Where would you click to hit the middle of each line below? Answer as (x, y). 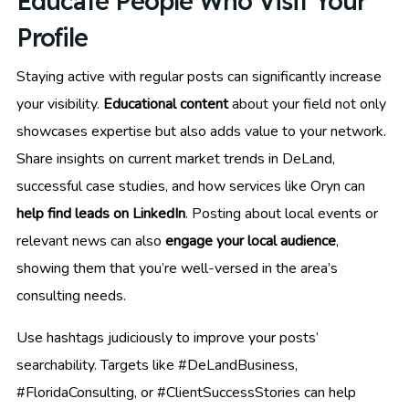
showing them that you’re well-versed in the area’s (177, 269)
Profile (52, 38)
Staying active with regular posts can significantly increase (199, 77)
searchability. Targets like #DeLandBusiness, (157, 366)
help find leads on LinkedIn (101, 214)
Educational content (166, 105)
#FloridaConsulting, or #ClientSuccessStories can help (186, 393)
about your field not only (307, 105)
